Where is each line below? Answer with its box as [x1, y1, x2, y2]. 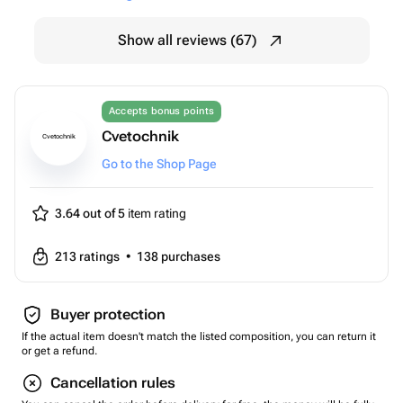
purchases [161, 249, 220, 264]
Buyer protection [50, 306, 166, 323]
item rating [125, 206, 186, 220]
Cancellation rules [50, 374, 175, 391]
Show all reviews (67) [117, 31, 257, 49]
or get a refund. [22, 345, 97, 357]
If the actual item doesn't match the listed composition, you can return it [22, 330, 376, 343]
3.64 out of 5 [55, 206, 125, 220]
